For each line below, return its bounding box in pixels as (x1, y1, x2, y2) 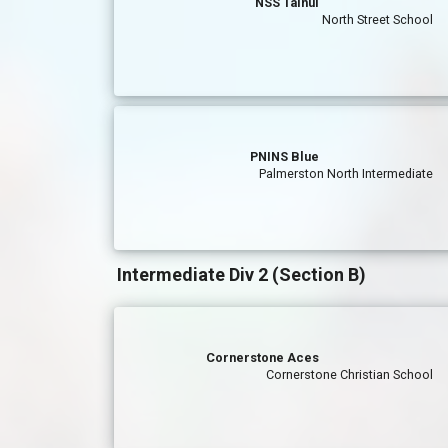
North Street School (322, 12, 434, 27)
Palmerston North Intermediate (259, 166, 434, 181)
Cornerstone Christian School (266, 367, 434, 382)
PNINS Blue (250, 149, 320, 164)
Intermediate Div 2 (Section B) (117, 264, 366, 285)
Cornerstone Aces (206, 350, 320, 365)
